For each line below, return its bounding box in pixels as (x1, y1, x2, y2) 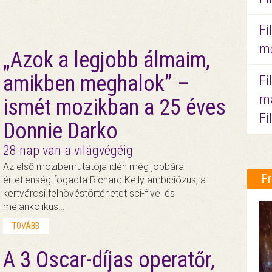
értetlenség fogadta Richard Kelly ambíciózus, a (2, 174, 206, 186)
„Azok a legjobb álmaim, (2, 47, 210, 73)
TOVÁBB (12, 221, 39, 231)
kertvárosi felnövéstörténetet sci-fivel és (2, 188, 175, 200)
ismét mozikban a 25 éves (2, 95, 226, 121)
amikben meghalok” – (2, 71, 190, 97)
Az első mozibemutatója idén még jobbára (2, 161, 184, 173)
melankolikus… (2, 201, 64, 213)
